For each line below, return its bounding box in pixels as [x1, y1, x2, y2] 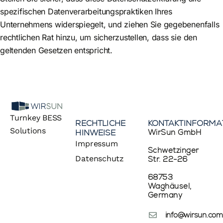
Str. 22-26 [147, 154, 188, 164]
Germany [147, 190, 183, 200]
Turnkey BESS [10, 113, 62, 123]
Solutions [10, 126, 46, 136]
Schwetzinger [147, 145, 199, 155]
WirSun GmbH [147, 127, 202, 137]
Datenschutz [75, 154, 124, 164]
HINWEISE [75, 127, 115, 138]
